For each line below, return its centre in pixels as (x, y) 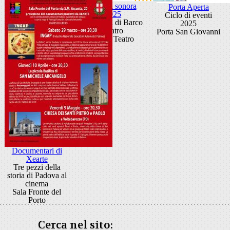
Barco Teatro (113, 39)
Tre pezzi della (37, 167)
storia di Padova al (37, 175)
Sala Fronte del (37, 192)
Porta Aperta (188, 7)
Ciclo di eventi (189, 15)
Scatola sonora (113, 6)
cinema (37, 184)
